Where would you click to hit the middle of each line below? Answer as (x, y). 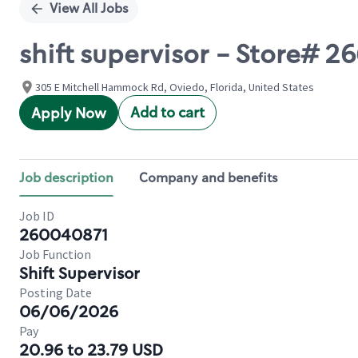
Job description (66, 178)
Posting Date (56, 292)
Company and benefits (209, 178)
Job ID (37, 216)
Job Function (55, 254)
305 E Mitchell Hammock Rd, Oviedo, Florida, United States (175, 87)
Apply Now (69, 113)
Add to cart (167, 113)
